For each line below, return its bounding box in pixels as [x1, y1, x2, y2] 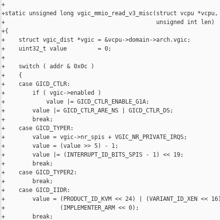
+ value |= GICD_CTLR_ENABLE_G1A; [1, 98, 149, 106]
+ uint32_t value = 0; [1, 45, 111, 53]
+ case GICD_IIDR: [1, 187, 70, 194]
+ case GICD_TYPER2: [1, 169, 77, 176]
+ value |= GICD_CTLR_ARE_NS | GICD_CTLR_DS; [1, 107, 173, 114]
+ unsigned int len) [1, 19, 215, 26]
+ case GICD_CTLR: [1, 81, 70, 88]
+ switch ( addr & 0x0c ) [1, 63, 94, 70]
